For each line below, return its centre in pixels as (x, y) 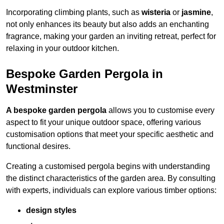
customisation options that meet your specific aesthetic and (110, 134)
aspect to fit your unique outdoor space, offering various (103, 122)
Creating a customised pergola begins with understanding (108, 166)
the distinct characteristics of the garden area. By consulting (111, 178)
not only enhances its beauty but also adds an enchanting (107, 24)
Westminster (42, 89)
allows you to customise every (160, 110)
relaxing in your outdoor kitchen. (62, 48)
